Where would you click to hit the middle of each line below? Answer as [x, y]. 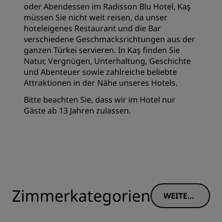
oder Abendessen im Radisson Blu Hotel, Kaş [107, 7]
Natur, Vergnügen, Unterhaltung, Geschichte [107, 61]
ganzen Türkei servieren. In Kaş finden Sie [102, 50]
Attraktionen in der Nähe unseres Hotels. [101, 83]
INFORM [180, 207]
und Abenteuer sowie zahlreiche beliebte [100, 72]
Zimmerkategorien [81, 196]
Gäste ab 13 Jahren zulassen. [77, 111]
